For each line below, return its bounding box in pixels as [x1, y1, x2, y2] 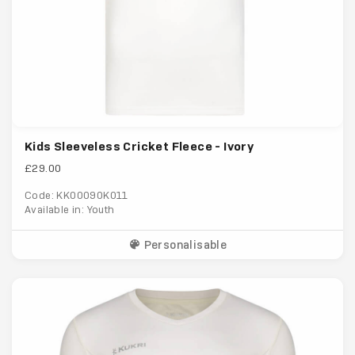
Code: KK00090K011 [25, 189, 128, 202]
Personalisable [141, 239, 227, 252]
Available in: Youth [25, 204, 115, 216]
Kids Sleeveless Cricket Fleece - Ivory [25, 139, 254, 155]
